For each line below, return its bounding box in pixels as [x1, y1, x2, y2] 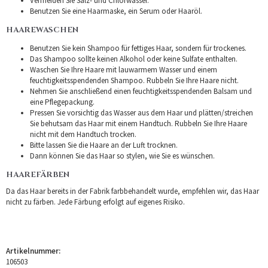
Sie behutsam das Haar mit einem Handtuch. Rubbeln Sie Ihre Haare [30, 118, 247, 129]
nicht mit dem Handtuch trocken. [30, 129, 136, 139]
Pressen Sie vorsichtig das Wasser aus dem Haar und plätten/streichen [30, 107, 253, 118]
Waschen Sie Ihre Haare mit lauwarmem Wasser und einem [30, 64, 217, 75]
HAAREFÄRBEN [6, 169, 69, 180]
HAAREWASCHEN [6, 24, 78, 35]
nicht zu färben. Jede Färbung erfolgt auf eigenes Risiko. [6, 196, 185, 207]
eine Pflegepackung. [30, 96, 95, 107]
